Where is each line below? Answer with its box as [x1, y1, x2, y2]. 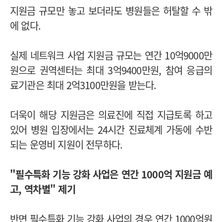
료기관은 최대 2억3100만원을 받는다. [10, 77, 157, 92]
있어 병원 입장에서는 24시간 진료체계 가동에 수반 [10, 122, 212, 137]
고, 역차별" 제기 [10, 181, 75, 196]
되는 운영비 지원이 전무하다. [10, 137, 123, 152]
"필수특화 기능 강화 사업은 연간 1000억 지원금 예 [10, 166, 212, 181]
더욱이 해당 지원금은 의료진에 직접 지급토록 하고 [10, 107, 212, 122]
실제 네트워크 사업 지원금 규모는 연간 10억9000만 [10, 48, 212, 62]
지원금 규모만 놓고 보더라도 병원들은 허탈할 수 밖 [10, 3, 212, 18]
